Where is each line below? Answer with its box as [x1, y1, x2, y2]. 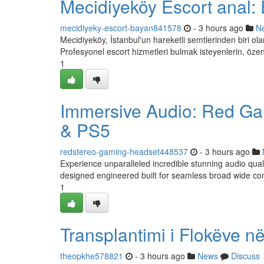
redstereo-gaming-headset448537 [60, 146, 188, 157]
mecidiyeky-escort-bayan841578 [60, 22, 181, 34]
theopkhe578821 [60, 250, 123, 262]
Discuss [231, 250, 260, 262]
